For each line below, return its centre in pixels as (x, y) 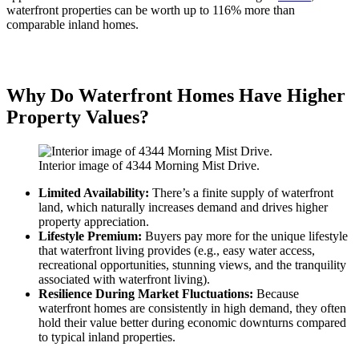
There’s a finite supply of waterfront (241, 192)
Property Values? (78, 117)
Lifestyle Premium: (92, 236)
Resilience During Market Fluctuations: (146, 293)
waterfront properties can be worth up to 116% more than (151, 10)
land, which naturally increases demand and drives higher (183, 207)
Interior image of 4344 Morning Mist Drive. (149, 165)
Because (276, 293)
